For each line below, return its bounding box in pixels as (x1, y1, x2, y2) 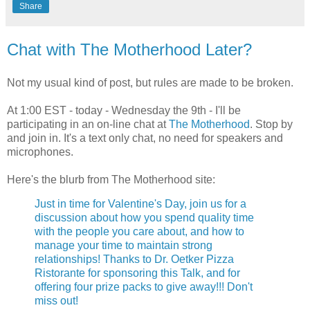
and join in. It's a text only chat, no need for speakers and (7, 131, 283, 144)
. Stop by (250, 118, 293, 130)
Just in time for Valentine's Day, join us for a (35, 198, 246, 210)
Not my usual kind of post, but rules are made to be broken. (7, 76, 293, 89)
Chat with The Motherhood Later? (7, 39, 252, 59)
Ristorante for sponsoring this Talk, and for (35, 267, 240, 280)
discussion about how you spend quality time (35, 212, 254, 224)
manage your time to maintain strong (35, 239, 212, 252)
